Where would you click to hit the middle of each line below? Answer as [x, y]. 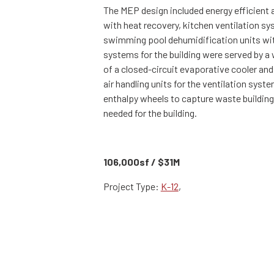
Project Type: [132, 187]
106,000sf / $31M [141, 162]
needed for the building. [150, 113]
